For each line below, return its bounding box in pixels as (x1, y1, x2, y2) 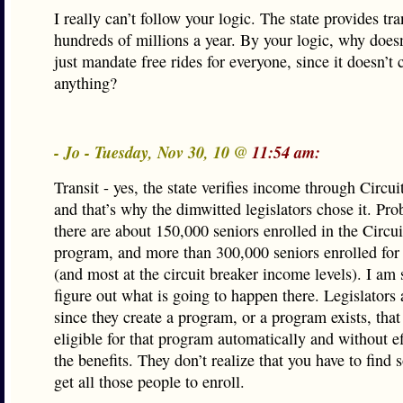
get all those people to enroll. (54, 371, 245, 392)
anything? (54, 72, 117, 94)
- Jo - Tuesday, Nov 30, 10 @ (54, 140, 252, 164)
